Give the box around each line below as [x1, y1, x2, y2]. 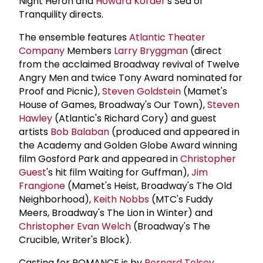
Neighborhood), [19, 192, 93, 206]
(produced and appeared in [109, 124, 240, 139]
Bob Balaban [50, 124, 109, 139]
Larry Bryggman [114, 43, 188, 58]
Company [19, 43, 65, 58]
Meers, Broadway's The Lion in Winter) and [19, 205, 213, 220]
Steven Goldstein [102, 84, 181, 98]
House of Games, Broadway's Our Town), [19, 97, 207, 112]
